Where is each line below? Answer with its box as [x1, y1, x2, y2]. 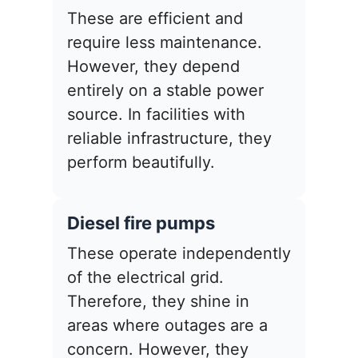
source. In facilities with [67, 105, 245, 125]
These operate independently [67, 244, 291, 264]
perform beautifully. [67, 153, 215, 173]
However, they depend [67, 57, 240, 77]
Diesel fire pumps [67, 213, 215, 234]
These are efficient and [67, 9, 243, 29]
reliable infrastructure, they [67, 129, 272, 149]
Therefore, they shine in [67, 292, 249, 312]
